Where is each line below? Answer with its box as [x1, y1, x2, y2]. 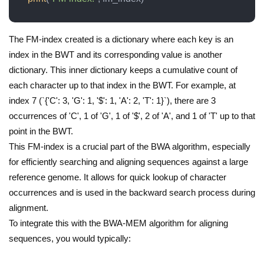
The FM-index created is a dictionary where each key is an [9, 34, 233, 44]
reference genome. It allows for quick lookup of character [9, 171, 226, 182]
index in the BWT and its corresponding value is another [9, 49, 222, 60]
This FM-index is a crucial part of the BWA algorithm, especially [9, 141, 250, 151]
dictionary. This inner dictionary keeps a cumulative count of [9, 64, 237, 75]
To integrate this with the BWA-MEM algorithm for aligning [9, 217, 228, 228]
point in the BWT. [9, 126, 73, 136]
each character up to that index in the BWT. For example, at [9, 80, 236, 90]
